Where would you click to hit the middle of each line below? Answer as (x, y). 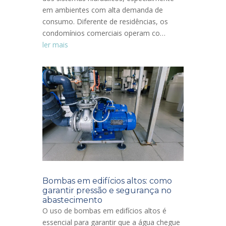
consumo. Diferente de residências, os (105, 21)
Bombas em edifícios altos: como (107, 181)
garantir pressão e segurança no (107, 190)
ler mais (55, 44)
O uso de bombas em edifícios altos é (104, 210)
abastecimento (72, 200)
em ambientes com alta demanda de (103, 10)
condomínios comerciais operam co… (104, 33)
